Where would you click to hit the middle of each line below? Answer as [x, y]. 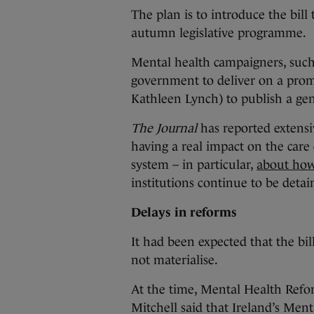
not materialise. [176, 260]
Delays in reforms [184, 212]
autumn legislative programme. [219, 33]
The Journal [166, 128]
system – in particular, [194, 165]
